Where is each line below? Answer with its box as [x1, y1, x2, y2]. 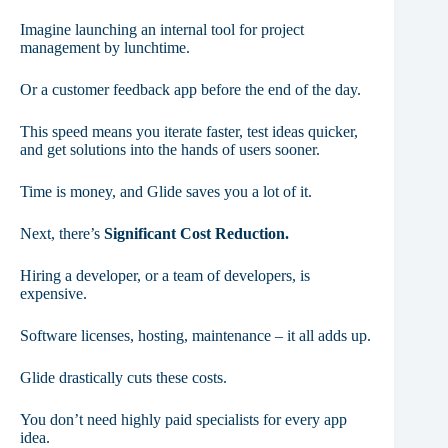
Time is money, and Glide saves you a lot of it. [20, 183, 312, 201]
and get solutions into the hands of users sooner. [20, 141, 320, 159]
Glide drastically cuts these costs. [20, 369, 227, 387]
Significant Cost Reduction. [104, 225, 289, 243]
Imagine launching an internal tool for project [20, 21, 304, 39]
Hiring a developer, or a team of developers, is [20, 267, 310, 285]
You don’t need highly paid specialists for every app [20, 411, 347, 429]
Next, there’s [20, 225, 104, 243]
